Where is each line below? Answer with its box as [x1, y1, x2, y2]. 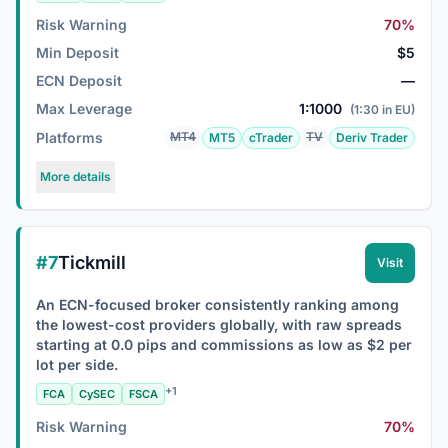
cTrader [249, 130, 293, 145]
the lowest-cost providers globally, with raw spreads [36, 316, 402, 333]
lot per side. [36, 356, 118, 373]
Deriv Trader [336, 130, 408, 145]
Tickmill [58, 252, 126, 273]
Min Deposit [36, 44, 119, 61]
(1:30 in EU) [350, 102, 415, 117]
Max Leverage [36, 100, 132, 117]
